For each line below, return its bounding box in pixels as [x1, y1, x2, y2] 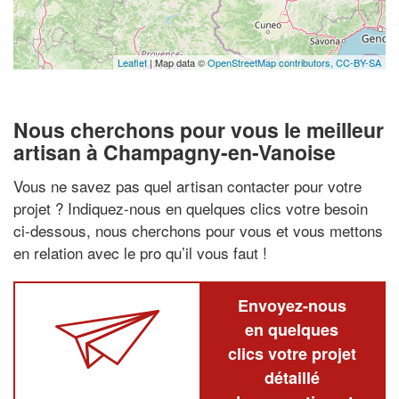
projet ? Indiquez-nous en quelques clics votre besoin [13, 196, 368, 219]
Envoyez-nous [237, 293, 346, 317]
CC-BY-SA [336, 55, 381, 69]
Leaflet [118, 55, 147, 69]
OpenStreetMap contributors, [208, 55, 336, 69]
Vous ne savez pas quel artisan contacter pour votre [13, 174, 362, 197]
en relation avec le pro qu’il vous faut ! [13, 240, 267, 264]
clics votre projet [227, 341, 356, 365]
